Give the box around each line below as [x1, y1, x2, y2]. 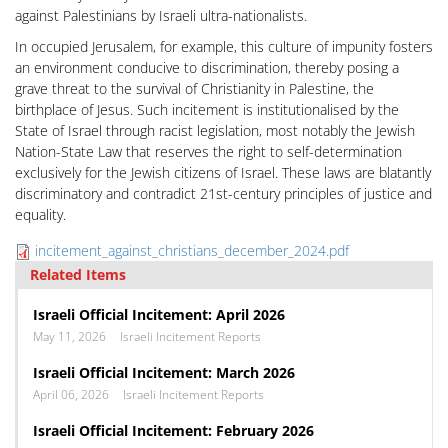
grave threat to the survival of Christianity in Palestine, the [15, 79, 374, 98]
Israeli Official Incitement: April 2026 [33, 305, 285, 324]
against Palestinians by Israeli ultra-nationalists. [15, 6, 307, 25]
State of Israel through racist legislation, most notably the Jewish [15, 121, 415, 140]
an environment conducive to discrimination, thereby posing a [15, 58, 399, 77]
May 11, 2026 [33, 328, 106, 345]
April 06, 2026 [33, 386, 109, 403]
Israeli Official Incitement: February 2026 [33, 421, 314, 440]
